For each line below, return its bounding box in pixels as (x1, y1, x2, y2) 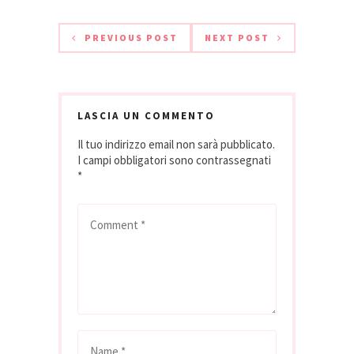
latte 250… (58, 10, 110, 25)
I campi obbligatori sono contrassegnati (77, 152, 271, 168)
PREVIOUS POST (85, 31, 178, 43)
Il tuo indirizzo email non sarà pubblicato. (77, 136, 275, 152)
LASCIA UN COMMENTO (77, 108, 215, 122)
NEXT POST (205, 31, 269, 43)
